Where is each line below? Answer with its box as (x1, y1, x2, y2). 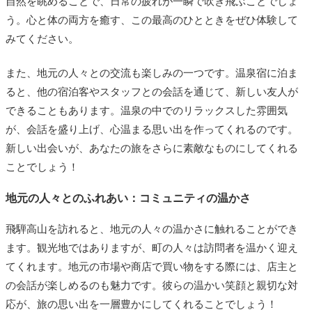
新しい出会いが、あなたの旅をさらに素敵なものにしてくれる (6, 142, 298, 154)
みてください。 (6, 33, 79, 45)
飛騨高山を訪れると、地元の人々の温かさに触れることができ (6, 223, 298, 235)
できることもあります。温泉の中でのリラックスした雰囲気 (6, 104, 288, 116)
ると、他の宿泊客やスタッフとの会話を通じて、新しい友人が (6, 86, 298, 97)
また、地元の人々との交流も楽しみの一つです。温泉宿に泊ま (6, 67, 298, 79)
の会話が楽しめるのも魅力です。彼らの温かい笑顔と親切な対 (6, 279, 298, 291)
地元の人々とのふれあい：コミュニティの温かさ (6, 192, 251, 204)
